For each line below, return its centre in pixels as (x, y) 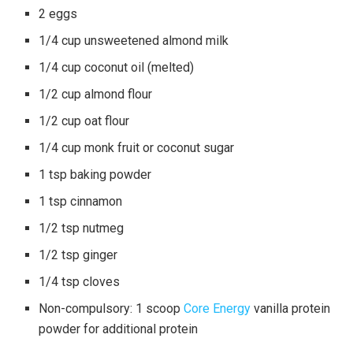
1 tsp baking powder (95, 175)
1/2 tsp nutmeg (82, 229)
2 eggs (58, 14)
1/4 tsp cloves (80, 282)
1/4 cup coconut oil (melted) (117, 68)
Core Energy (217, 309)
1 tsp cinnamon (81, 202)
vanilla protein (291, 309)
